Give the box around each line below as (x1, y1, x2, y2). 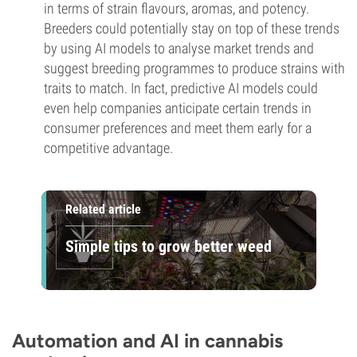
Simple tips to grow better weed (65, 236, 272, 256)
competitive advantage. (44, 139, 173, 156)
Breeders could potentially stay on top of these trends (44, 20, 339, 37)
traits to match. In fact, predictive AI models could (44, 80, 318, 96)
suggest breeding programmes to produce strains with (44, 60, 345, 76)
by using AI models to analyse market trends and (44, 40, 314, 57)
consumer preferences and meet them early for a (44, 120, 312, 136)
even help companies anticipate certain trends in (44, 100, 312, 116)
